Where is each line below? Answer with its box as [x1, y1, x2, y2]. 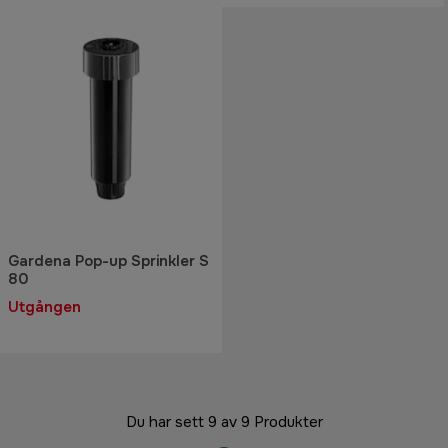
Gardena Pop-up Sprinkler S [8, 250, 209, 271]
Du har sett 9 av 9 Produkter [125, 411, 323, 432]
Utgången [8, 296, 81, 317]
